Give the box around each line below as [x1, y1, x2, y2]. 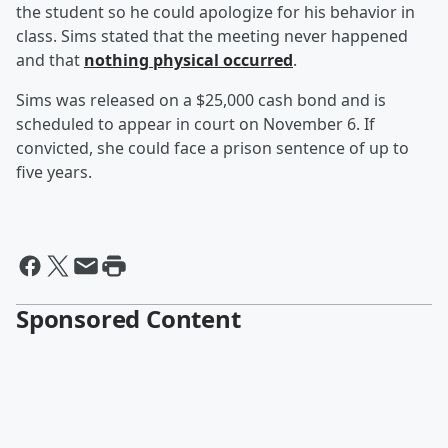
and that [16, 49, 84, 72]
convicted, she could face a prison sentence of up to [16, 137, 409, 160]
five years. [16, 161, 92, 184]
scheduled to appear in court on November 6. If [16, 113, 375, 136]
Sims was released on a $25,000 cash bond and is [16, 89, 386, 112]
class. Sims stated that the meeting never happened [16, 25, 408, 48]
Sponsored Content [16, 302, 241, 336]
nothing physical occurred [84, 49, 293, 72]
